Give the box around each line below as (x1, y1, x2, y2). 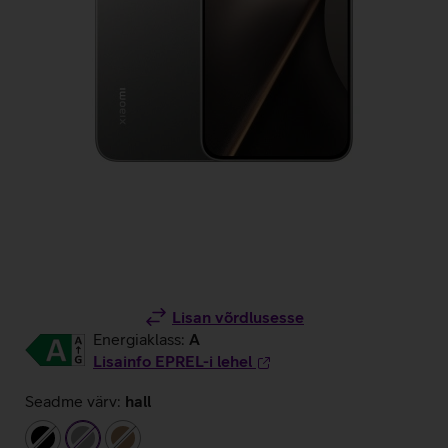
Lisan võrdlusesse (172, 308, 304, 326)
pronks (123, 428, 174, 446)
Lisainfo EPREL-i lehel (93, 352, 252, 370)
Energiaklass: (93, 330, 189, 348)
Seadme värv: (25, 392, 121, 410)
